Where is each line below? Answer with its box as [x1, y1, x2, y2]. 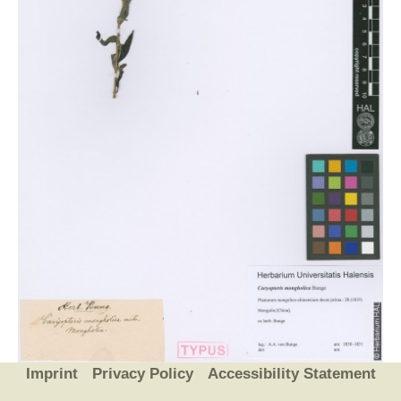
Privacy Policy [91, 365, 193, 383]
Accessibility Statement [207, 365, 376, 383]
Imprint [25, 365, 78, 383]
